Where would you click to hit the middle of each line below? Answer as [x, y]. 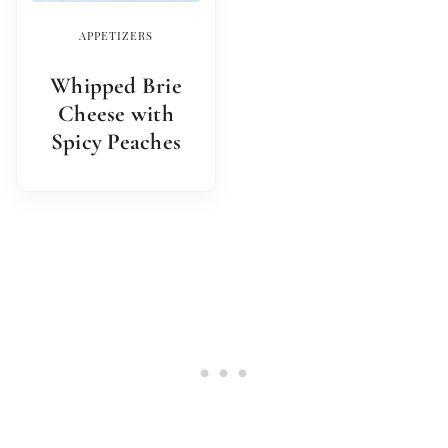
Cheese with [116, 114]
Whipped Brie [116, 86]
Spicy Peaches [116, 142]
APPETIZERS [116, 36]
